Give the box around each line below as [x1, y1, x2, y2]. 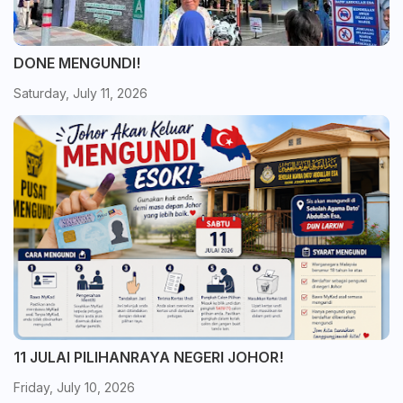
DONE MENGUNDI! [13, 54, 140, 72]
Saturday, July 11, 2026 [13, 85, 148, 101]
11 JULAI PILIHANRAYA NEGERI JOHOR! [13, 348, 283, 366]
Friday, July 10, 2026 [13, 380, 135, 395]
